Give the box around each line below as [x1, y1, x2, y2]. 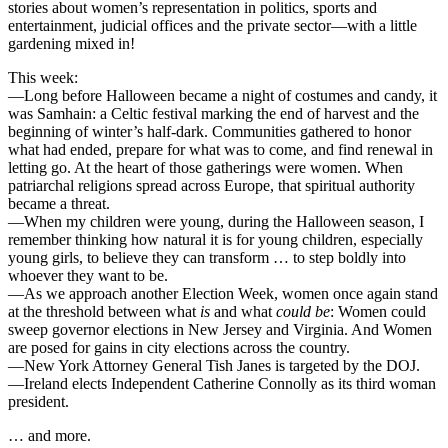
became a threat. [8, 194, 110, 212]
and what [210, 302, 276, 320]
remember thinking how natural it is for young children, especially [8, 230, 423, 248]
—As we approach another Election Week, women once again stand [8, 284, 438, 302]
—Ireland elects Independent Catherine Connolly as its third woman [8, 374, 436, 392]
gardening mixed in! [8, 34, 135, 52]
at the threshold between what [8, 302, 200, 320]
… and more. [8, 426, 91, 444]
